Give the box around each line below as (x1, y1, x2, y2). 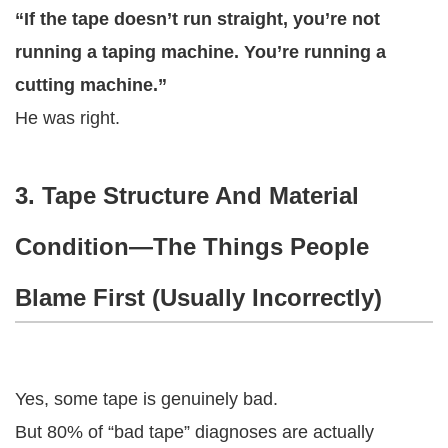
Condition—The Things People (15, 232, 369, 260)
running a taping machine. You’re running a (15, 41, 386, 62)
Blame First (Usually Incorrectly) (15, 283, 382, 311)
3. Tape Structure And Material (15, 181, 359, 209)
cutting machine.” (15, 74, 167, 95)
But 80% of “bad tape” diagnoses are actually (15, 421, 374, 442)
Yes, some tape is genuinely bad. (15, 388, 278, 409)
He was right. (15, 107, 120, 128)
